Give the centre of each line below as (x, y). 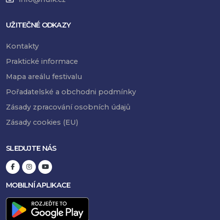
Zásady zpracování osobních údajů (68, 107)
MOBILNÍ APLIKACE (38, 185)
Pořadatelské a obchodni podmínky (71, 92)
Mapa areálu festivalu (44, 77)
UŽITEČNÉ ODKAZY (39, 25)
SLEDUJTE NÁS (31, 148)
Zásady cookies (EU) (42, 123)
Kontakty (22, 46)
